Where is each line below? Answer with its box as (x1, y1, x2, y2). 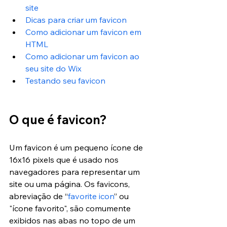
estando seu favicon (29, 75, 105, 86)
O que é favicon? (9, 112, 107, 128)
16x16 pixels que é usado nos (9, 155, 121, 165)
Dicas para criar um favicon (25, 15, 127, 25)
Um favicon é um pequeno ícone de (9, 142, 145, 153)
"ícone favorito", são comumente (9, 203, 133, 214)
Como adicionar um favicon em (25, 27, 143, 37)
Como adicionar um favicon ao (25, 51, 141, 62)
